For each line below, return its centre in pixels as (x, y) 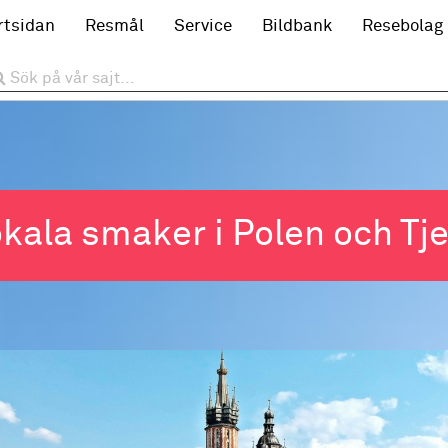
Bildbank (297, 26)
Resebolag (402, 26)
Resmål (114, 26)
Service (203, 26)
